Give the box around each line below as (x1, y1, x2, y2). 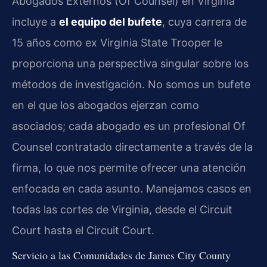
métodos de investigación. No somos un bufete (12, 78, 250, 91)
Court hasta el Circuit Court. (12, 224, 154, 237)
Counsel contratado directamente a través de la (12, 141, 253, 153)
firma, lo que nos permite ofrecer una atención (12, 162, 246, 174)
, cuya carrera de (162, 15, 247, 28)
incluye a (12, 15, 59, 28)
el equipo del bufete (59, 15, 162, 28)
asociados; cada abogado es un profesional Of (12, 120, 246, 132)
